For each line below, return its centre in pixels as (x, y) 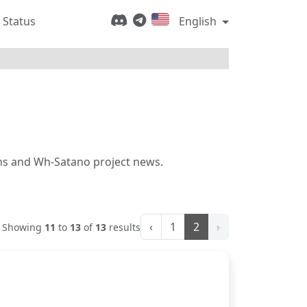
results (123, 227)
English (198, 21)
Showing (23, 227)
